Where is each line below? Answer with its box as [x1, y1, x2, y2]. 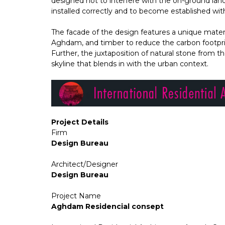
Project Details [51, 118, 108, 127]
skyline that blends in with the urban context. [51, 59, 208, 68]
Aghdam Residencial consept [51, 202, 164, 211]
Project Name [51, 191, 101, 201]
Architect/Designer [51, 160, 118, 169]
